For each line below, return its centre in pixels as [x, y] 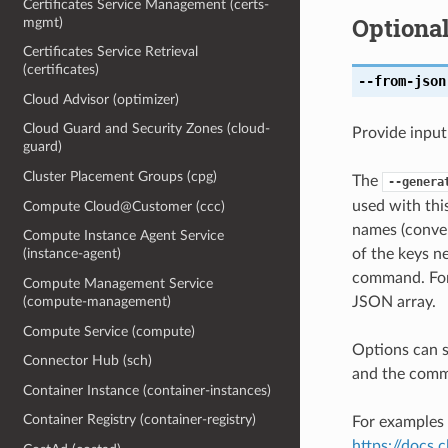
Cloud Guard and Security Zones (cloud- [147, 129]
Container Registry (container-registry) [140, 420]
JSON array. [393, 301]
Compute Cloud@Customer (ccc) [124, 206]
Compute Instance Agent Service [124, 236]
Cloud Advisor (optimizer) [101, 99]
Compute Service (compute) [109, 331]
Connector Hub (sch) [88, 361]
